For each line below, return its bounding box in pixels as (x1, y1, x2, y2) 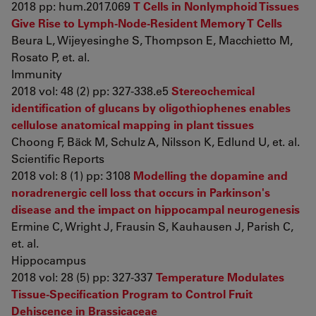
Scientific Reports (11, 151, 104, 166)
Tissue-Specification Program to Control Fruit (11, 286, 253, 301)
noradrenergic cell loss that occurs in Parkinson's (11, 185, 270, 200)
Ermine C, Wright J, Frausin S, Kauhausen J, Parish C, (11, 219, 293, 233)
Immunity (11, 66, 62, 81)
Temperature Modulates (156, 269, 284, 284)
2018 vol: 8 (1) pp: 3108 (11, 168, 133, 183)
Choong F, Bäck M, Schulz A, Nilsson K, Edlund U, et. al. (11, 134, 300, 149)
